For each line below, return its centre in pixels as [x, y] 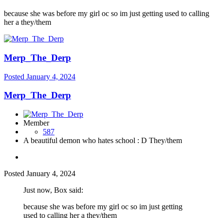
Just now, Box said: [53, 190]
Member [36, 123]
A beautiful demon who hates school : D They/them [103, 141]
